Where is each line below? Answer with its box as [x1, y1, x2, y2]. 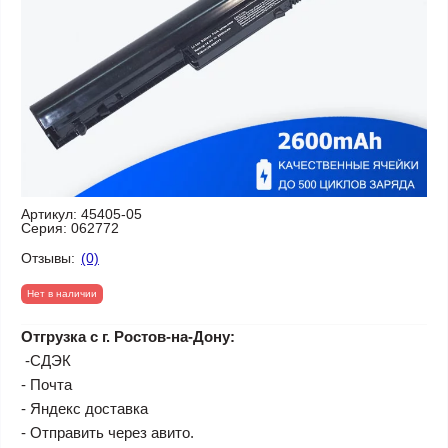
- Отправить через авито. [21, 424, 194, 441]
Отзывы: [21, 249, 75, 266]
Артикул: [21, 206, 77, 222]
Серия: [21, 220, 67, 236]
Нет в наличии [27, 288, 97, 299]
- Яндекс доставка [21, 400, 148, 417]
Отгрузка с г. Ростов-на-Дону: [21, 328, 235, 345]
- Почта [21, 376, 72, 393]
